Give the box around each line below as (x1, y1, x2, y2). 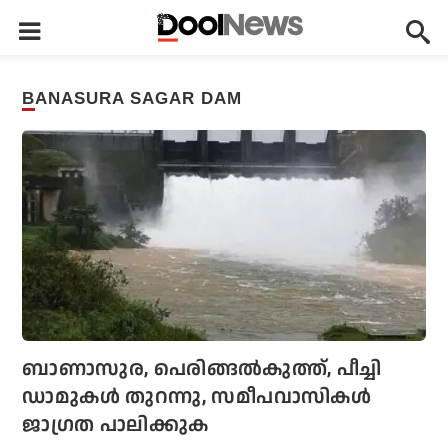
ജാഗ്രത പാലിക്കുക (22, 411, 209, 440)
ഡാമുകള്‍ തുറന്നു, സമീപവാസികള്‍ (22, 383, 372, 412)
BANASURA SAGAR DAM (35, 89, 243, 108)
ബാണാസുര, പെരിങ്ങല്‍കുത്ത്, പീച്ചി (22, 355, 382, 384)
